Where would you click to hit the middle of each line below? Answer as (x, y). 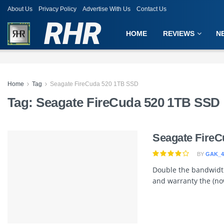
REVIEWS (179, 33)
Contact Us (151, 9)
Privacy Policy (57, 9)
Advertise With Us (106, 9)
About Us (20, 9)
